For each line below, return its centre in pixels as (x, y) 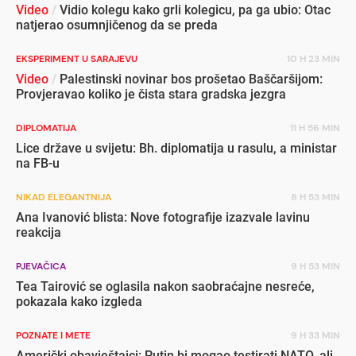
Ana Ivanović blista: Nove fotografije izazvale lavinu (163, 217)
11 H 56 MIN (315, 128)
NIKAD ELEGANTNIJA (64, 197)
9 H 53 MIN (315, 266)
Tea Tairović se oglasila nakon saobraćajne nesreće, (165, 286)
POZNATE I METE (53, 335)
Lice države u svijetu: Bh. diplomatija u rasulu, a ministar (176, 148)
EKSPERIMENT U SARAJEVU (77, 58)
